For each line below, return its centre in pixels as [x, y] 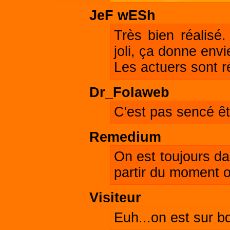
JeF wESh [122, 16]
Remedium [125, 137]
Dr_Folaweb [129, 92]
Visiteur [115, 197]
